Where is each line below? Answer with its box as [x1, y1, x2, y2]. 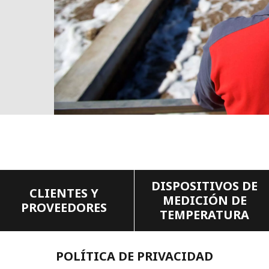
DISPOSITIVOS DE [151, 178, 258, 195]
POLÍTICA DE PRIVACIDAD [56, 248, 213, 265]
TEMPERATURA [160, 207, 249, 223]
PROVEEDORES [21, 199, 107, 216]
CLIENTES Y [29, 185, 98, 202]
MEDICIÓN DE [162, 192, 247, 209]
